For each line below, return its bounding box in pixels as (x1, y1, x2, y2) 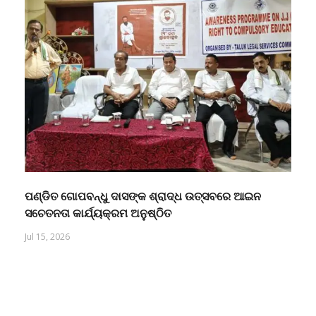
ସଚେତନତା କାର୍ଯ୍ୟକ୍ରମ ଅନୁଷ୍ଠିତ (25, 193, 171, 205)
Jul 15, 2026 (25, 216, 70, 229)
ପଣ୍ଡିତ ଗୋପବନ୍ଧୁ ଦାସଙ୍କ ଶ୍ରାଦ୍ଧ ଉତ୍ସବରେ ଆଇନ (25, 176, 261, 188)
